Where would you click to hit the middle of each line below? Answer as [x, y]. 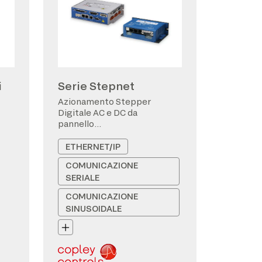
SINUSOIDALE [94, 208]
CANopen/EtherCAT [100, 135]
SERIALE [82, 177]
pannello [76, 124]
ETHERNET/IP [93, 146]
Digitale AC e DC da [98, 113]
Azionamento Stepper [104, 101]
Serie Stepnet [96, 86]
